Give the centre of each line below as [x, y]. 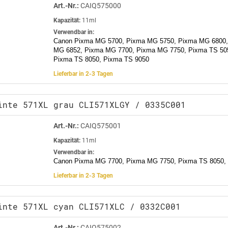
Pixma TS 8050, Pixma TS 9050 [101, 59]
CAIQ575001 [100, 125]
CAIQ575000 [100, 5]
